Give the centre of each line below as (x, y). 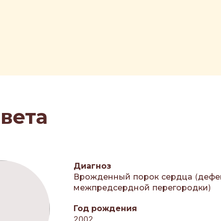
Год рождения (106, 208)
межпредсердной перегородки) (143, 187)
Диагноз (92, 166)
